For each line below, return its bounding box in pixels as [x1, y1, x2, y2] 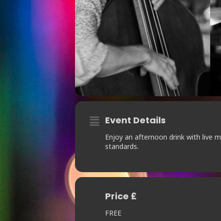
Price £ [105, 190, 137, 203]
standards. [105, 142, 139, 151]
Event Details [105, 114, 166, 127]
